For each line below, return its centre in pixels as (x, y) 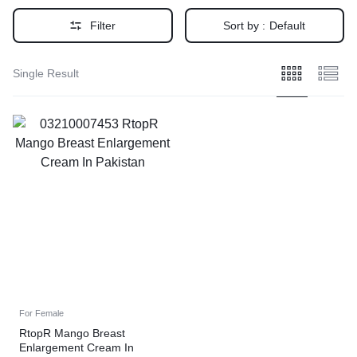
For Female (41, 313)
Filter (103, 25)
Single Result (46, 74)
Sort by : (245, 25)
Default (288, 25)
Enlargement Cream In (76, 347)
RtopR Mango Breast (72, 333)
